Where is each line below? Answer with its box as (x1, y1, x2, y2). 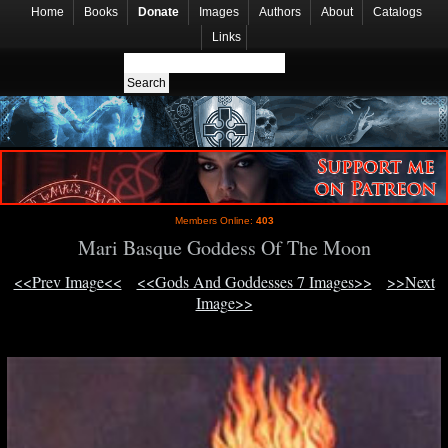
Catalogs (373, 5, 422, 19)
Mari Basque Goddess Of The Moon (77, 234, 371, 262)
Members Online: (174, 215, 256, 227)
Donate (138, 5, 179, 19)
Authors (259, 5, 301, 19)
